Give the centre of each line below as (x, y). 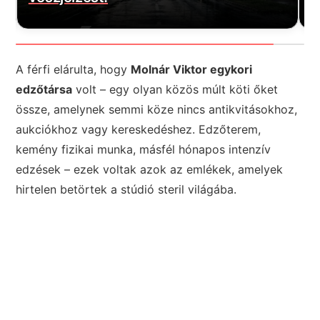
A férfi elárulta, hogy (74, 69)
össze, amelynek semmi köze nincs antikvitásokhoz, (157, 109)
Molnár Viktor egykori (192, 69)
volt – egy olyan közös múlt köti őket (175, 89)
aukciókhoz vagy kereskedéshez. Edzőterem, (139, 129)
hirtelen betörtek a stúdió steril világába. (126, 189)
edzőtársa (44, 89)
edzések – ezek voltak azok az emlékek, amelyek (150, 169)
